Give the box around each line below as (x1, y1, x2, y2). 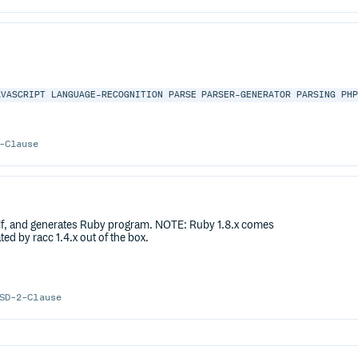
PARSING (296, 89, 336, 101)
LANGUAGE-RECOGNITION (50, 89, 163, 101)
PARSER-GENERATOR (201, 89, 292, 101)
